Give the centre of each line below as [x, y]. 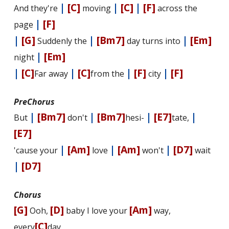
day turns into [153, 41]
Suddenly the [62, 41]
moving [96, 8]
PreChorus [34, 102]
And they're [37, 8]
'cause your [37, 151]
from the [108, 74]
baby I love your [96, 211]
